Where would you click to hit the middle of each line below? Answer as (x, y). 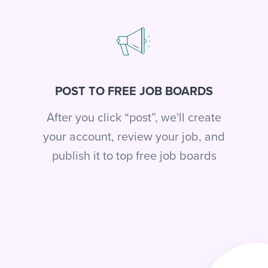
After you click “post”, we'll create (134, 118)
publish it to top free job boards (134, 156)
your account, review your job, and (134, 137)
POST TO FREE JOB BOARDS (134, 91)
